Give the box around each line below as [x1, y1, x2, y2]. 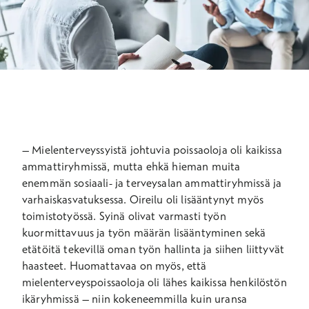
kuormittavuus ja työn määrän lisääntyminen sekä [22, 226, 266, 239]
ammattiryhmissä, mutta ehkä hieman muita [22, 159, 241, 173]
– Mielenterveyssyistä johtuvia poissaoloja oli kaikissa [22, 143, 282, 157]
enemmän [22, 176, 74, 190]
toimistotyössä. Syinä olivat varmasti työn [22, 209, 226, 223]
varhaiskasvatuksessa [22, 192, 124, 206]
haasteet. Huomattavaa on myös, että [22, 259, 207, 272]
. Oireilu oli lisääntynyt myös [123, 192, 264, 206]
